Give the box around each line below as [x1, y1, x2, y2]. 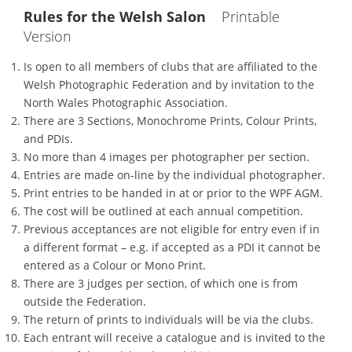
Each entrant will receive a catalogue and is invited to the [24, 329, 325, 345]
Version [24, 27, 71, 46]
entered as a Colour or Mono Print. [24, 257, 206, 273]
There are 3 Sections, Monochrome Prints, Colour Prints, [24, 112, 317, 128]
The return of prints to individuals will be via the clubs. [24, 311, 313, 327]
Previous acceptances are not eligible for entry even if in [24, 221, 320, 236]
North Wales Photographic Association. [24, 94, 228, 110]
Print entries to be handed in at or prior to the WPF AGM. [24, 185, 323, 200]
